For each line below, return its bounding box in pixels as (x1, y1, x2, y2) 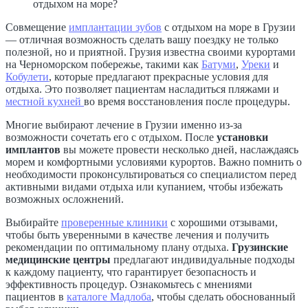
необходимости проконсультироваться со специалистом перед (5, 168, 296, 180)
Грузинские (232, 241, 288, 253)
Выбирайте (5, 216, 61, 228)
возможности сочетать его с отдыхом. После (5, 131, 217, 143)
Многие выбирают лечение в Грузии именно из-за (5, 118, 242, 131)
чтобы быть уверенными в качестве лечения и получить (5, 228, 269, 241)
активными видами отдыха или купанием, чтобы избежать (5, 180, 283, 192)
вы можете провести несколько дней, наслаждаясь (60, 143, 298, 155)
